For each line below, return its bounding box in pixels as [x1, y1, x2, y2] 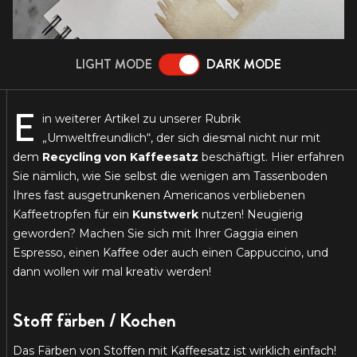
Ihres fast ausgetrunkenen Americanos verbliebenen [13, 188, 305, 203]
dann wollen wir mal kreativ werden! [13, 265, 211, 280]
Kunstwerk [132, 207, 198, 222]
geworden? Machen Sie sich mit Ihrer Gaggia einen [13, 226, 298, 241]
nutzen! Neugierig [198, 207, 303, 222]
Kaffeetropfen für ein [13, 207, 132, 222]
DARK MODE [206, 55, 281, 74]
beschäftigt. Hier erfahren [198, 150, 344, 165]
